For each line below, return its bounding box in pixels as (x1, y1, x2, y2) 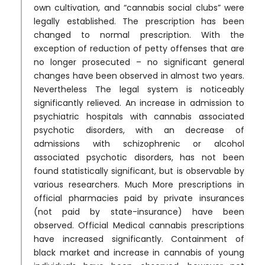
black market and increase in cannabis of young (34, 246, 244, 258)
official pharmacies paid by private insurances (34, 192, 244, 204)
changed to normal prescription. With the (34, 28, 244, 41)
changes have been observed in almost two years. (34, 69, 244, 82)
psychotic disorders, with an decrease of (34, 124, 244, 136)
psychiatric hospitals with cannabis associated (34, 110, 244, 122)
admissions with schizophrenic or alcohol (34, 137, 244, 150)
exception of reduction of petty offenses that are (34, 42, 244, 54)
